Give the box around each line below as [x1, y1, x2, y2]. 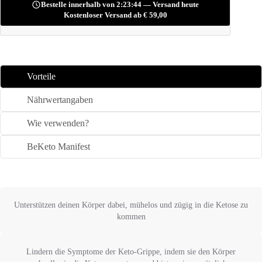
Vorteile [27, 71, 56, 82]
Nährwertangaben [27, 95, 93, 105]
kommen [116, 212, 146, 222]
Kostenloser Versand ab [63, 11, 143, 20]
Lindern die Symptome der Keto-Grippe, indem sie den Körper [26, 247, 236, 257]
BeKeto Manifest [27, 142, 90, 152]
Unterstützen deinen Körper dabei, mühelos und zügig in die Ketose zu [14, 200, 248, 210]
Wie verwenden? [27, 118, 89, 129]
